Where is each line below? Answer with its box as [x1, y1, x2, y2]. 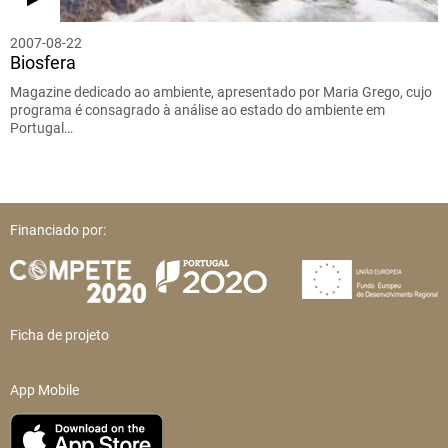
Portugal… [10, 120, 73, 137]
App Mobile [10, 382, 79, 399]
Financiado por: [10, 222, 106, 239]
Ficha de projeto [10, 327, 109, 344]
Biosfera [10, 52, 76, 74]
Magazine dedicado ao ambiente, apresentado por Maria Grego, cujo [10, 84, 432, 101]
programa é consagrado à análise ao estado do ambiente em [10, 102, 385, 119]
